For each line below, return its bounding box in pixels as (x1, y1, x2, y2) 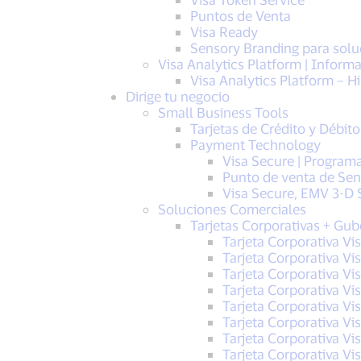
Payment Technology (189, 136, 321, 152)
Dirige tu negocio (125, 88, 230, 104)
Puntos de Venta (189, 7, 291, 23)
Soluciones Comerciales (157, 201, 306, 217)
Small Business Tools (157, 104, 288, 120)
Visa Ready (189, 23, 258, 39)
